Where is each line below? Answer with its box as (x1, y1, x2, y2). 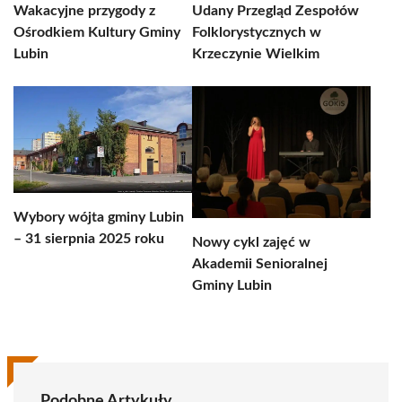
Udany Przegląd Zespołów (192, 4, 359, 18)
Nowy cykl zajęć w (192, 235, 310, 249)
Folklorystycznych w (192, 25, 321, 39)
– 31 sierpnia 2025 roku (13, 232, 164, 246)
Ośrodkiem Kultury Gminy (13, 25, 180, 39)
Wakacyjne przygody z (13, 4, 155, 18)
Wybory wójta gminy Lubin (13, 210, 184, 224)
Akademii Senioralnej (192, 257, 328, 271)
